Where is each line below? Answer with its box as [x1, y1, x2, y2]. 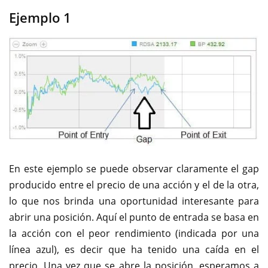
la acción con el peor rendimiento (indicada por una [9, 226, 259, 240]
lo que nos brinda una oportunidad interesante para [9, 194, 259, 208]
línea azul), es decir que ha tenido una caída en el [9, 242, 259, 256]
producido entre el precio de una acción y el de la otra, [9, 178, 259, 191]
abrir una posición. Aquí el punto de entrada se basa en [9, 210, 259, 224]
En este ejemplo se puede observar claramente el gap [9, 162, 259, 175]
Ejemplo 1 [9, 8, 71, 26]
